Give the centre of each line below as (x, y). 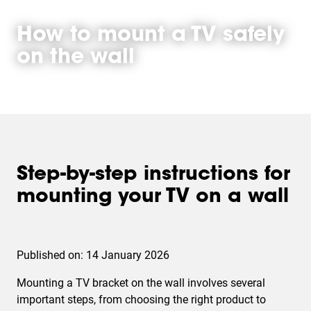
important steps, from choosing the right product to (141, 300)
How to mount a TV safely (151, 36)
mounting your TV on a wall (153, 197)
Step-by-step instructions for (153, 175)
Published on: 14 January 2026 (93, 255)
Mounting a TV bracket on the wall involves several (141, 283)
